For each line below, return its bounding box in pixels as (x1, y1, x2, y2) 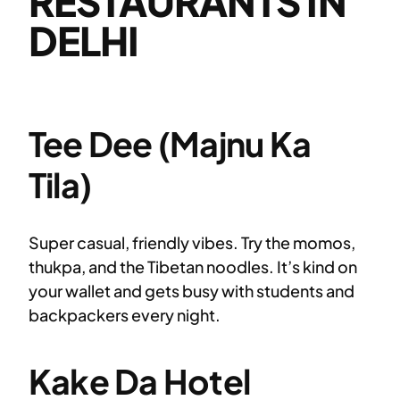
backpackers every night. (29, 304, 221, 326)
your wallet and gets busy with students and (29, 280, 354, 302)
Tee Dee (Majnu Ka (29, 122, 312, 165)
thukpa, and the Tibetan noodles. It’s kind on (29, 256, 357, 278)
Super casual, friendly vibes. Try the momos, (29, 232, 355, 254)
